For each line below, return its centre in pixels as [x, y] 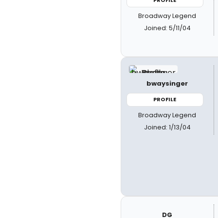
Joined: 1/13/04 [167, 127]
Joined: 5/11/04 [167, 28]
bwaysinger [167, 83]
